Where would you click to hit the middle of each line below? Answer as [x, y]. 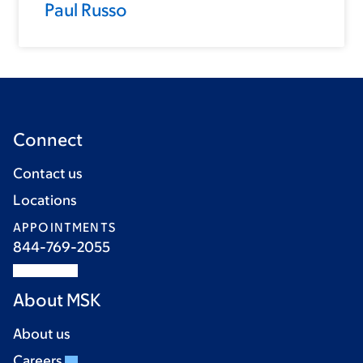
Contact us [48, 174]
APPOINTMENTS [64, 228]
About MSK [57, 301]
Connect [48, 140]
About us [42, 334]
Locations [45, 201]
